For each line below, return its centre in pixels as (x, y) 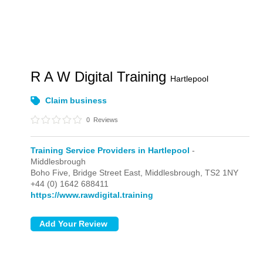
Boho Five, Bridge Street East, (88, 173)
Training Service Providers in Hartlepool (110, 150)
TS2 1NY (222, 173)
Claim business (76, 100)
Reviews (105, 120)
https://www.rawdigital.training (92, 195)
